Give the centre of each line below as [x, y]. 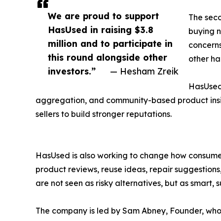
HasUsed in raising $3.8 [101, 30]
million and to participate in [110, 44]
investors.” [72, 71]
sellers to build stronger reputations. [104, 114]
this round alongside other [108, 57]
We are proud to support [103, 16]
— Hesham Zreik [144, 71]
